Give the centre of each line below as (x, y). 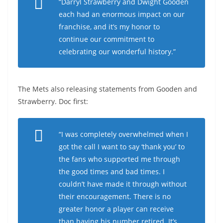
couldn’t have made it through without (123, 184)
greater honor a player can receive (116, 209)
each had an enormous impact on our (122, 14)
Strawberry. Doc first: (53, 101)
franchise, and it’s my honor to (109, 27)
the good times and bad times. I (112, 171)
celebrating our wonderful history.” (117, 52)
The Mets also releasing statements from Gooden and (108, 89)
